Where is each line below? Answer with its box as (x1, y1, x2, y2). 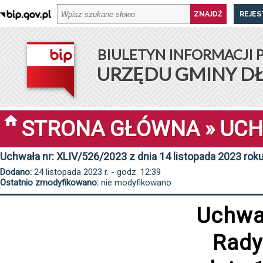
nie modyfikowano (99, 177, 171, 188)
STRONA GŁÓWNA (22, 116, 200, 141)
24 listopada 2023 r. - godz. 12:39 (32, 167, 161, 177)
